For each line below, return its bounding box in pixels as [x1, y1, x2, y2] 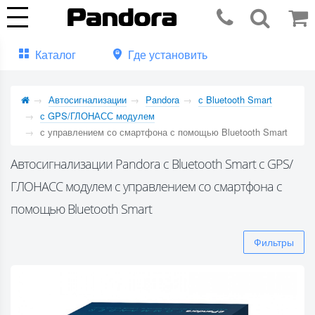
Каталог [35, 46, 76, 63]
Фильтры [254, 235, 294, 249]
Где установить [128, 46, 207, 63]
